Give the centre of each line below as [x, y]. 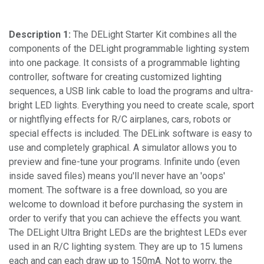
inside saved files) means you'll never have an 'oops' [117, 176]
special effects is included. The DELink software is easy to [131, 133]
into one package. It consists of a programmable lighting [124, 62]
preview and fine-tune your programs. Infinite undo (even [124, 161]
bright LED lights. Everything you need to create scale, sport [131, 105]
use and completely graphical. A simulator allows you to [123, 147]
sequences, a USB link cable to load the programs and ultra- [131, 91]
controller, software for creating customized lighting [115, 77]
